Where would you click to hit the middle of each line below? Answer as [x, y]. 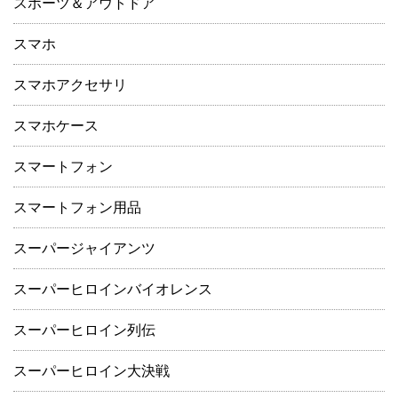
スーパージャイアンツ [84, 249]
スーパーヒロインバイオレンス [113, 290]
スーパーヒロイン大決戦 [92, 371]
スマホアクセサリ [70, 85]
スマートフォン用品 [77, 208]
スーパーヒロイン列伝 [84, 330]
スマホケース [56, 126]
